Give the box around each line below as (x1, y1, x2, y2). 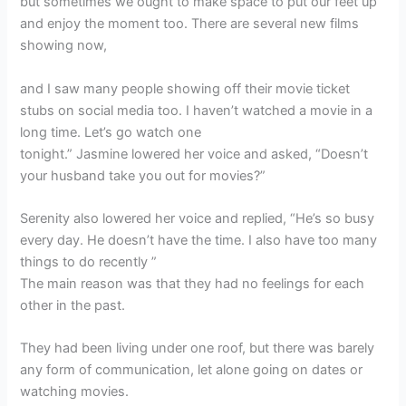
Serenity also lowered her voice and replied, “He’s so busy (20, 210, 375, 227)
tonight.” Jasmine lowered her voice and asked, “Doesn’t (20, 145, 369, 162)
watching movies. (20, 383, 130, 401)
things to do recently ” (20, 254, 158, 270)
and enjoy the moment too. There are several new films (20, 15, 360, 33)
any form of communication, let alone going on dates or (20, 362, 363, 379)
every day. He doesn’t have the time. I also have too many (20, 232, 378, 248)
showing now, (20, 37, 108, 54)
